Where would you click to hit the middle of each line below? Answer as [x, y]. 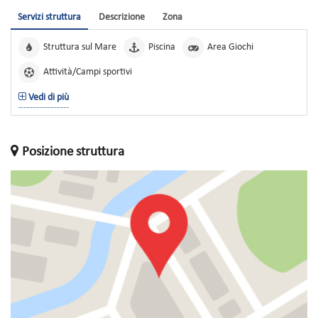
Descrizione [122, 18]
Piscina [162, 48]
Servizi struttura [49, 18]
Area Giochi [230, 48]
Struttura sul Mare [80, 48]
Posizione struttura [73, 153]
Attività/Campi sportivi [88, 72]
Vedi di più [48, 98]
